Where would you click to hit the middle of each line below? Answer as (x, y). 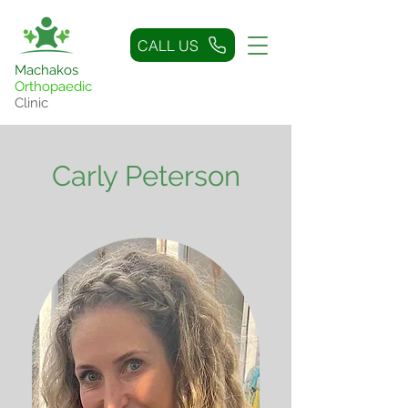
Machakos (48, 70)
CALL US (168, 45)
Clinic (31, 103)
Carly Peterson (146, 176)
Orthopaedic (53, 87)
